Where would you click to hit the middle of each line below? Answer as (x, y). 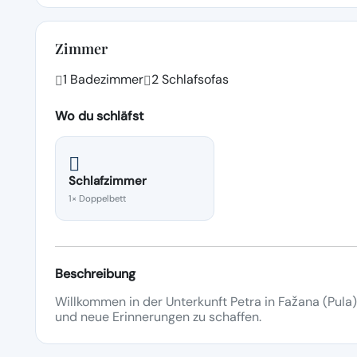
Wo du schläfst (99, 116)
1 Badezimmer (103, 79)
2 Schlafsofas (190, 79)
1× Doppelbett (97, 198)
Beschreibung (95, 273)
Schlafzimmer (108, 180)
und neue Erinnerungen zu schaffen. (158, 316)
